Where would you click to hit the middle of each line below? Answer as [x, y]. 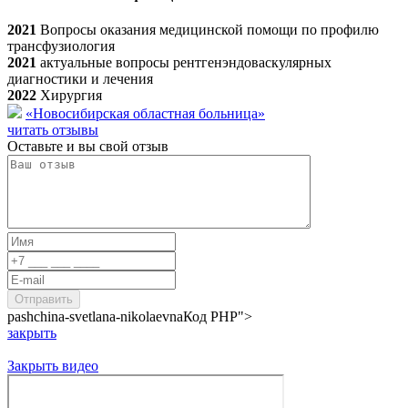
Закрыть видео [53, 365]
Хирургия [71, 95]
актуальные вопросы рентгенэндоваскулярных [186, 62]
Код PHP [210, 316]
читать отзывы [53, 129]
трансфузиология [61, 46]
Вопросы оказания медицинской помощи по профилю [209, 29]
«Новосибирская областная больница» [145, 113]
